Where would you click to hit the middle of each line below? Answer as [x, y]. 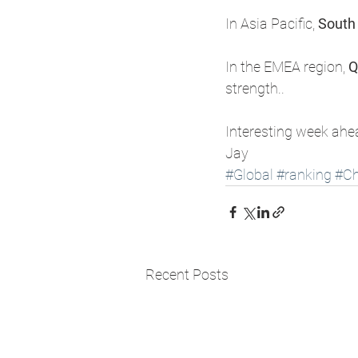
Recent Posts [187, 274]
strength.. [257, 88]
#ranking [304, 174]
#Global [249, 174]
